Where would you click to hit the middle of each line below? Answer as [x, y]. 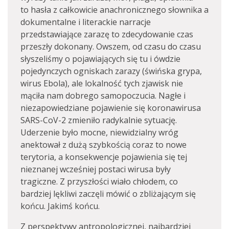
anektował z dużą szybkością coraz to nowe [104, 145]
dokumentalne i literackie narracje [86, 22]
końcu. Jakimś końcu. [60, 206]
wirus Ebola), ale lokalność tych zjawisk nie [102, 83]
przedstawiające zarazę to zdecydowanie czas [107, 34]
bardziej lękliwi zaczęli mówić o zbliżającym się [108, 194]
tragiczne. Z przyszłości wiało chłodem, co [99, 181]
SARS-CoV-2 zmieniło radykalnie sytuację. [99, 120]
